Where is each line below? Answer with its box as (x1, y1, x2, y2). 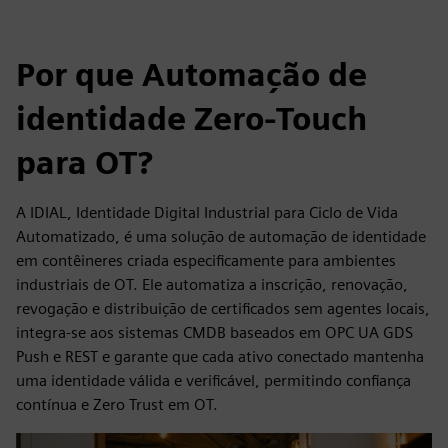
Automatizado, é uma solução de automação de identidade (16, 227, 426, 246)
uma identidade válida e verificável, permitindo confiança (16, 371, 411, 390)
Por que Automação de (16, 55, 367, 94)
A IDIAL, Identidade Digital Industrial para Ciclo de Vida (16, 203, 398, 222)
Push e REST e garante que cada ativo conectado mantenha (16, 347, 424, 366)
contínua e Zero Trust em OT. (16, 395, 218, 414)
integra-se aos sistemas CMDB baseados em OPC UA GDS (16, 323, 413, 342)
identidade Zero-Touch (16, 99, 367, 138)
